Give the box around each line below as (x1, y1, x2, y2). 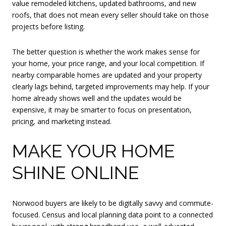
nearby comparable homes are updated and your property (12, 70, 202, 80)
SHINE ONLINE (12, 162, 139, 184)
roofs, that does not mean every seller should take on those (12, 10, 209, 20)
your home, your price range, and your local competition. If (12, 58, 204, 68)
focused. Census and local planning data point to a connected (12, 209, 213, 219)
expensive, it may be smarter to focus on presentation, (12, 104, 192, 115)
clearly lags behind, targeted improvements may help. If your (12, 81, 209, 91)
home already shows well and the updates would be (12, 93, 182, 103)
